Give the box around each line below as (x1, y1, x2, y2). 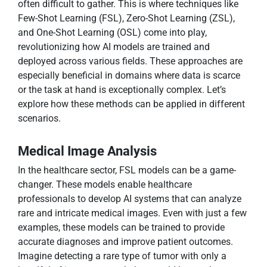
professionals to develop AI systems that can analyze (18, 193, 241, 205)
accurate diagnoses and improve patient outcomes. (18, 236, 233, 248)
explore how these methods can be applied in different (18, 98, 245, 110)
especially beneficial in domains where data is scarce (18, 70, 240, 82)
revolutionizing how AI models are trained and (18, 41, 210, 53)
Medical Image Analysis (18, 144, 157, 159)
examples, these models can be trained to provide (18, 222, 225, 234)
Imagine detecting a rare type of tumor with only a (18, 250, 226, 262)
